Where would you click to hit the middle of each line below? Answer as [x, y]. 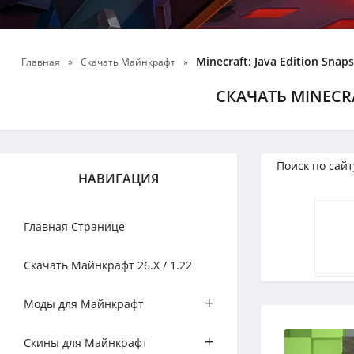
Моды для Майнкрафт [84, 304]
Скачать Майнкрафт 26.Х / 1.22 [108, 265]
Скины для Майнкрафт [86, 343]
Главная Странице [74, 226]
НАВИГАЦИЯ [119, 179]
